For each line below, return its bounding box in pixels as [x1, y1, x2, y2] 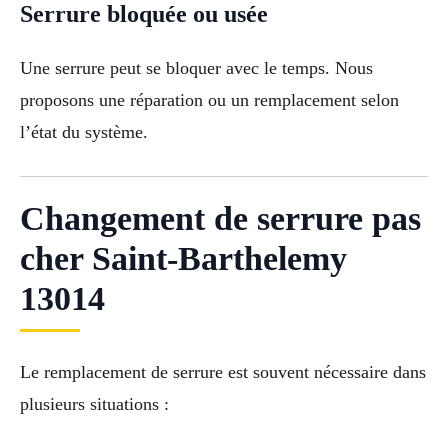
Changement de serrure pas [20, 200, 421, 238]
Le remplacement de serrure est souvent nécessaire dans [20, 362, 426, 383]
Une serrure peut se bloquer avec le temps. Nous [20, 57, 373, 78]
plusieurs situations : [20, 394, 169, 415]
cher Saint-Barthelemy [20, 240, 347, 278]
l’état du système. [20, 121, 148, 142]
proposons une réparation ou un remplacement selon [20, 89, 399, 110]
